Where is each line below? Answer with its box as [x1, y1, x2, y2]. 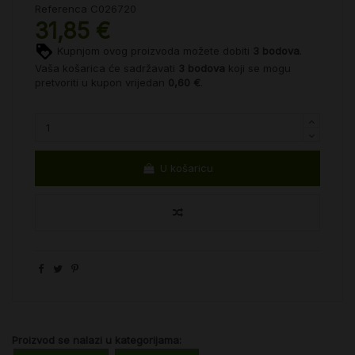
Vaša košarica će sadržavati [35, 62, 178, 75]
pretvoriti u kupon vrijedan [35, 76, 168, 90]
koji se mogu [225, 62, 291, 75]
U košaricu [160, 161, 214, 174]
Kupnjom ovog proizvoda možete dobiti [54, 44, 253, 58]
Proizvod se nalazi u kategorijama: [12, 334, 181, 347]
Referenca [35, 2, 87, 15]
